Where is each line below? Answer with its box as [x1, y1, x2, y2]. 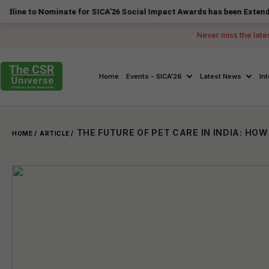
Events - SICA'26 [126, 71, 183, 80]
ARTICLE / [40, 130, 74, 137]
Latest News [200, 71, 242, 80]
